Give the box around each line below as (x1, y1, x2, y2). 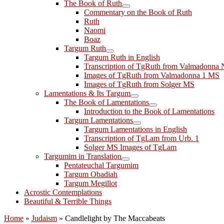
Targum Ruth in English (84, 53, 160, 61)
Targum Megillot (64, 179, 117, 187)
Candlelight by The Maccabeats (65, 214, 165, 222)
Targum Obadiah (64, 170, 117, 178)
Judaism (31, 214, 57, 222)
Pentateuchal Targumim (64, 161, 138, 169)
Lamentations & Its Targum (44, 89, 130, 97)
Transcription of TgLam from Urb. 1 (84, 134, 199, 142)
